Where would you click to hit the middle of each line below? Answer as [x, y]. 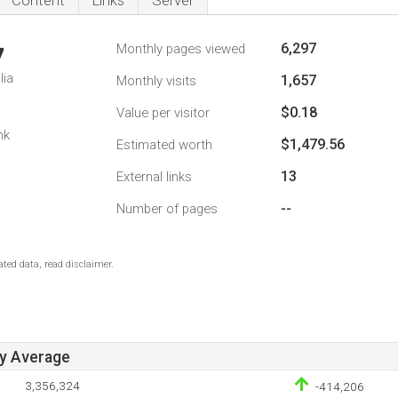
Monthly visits [156, 81]
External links [154, 177]
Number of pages [167, 209]
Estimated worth [164, 145]
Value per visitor [163, 113]
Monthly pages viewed [181, 49]
